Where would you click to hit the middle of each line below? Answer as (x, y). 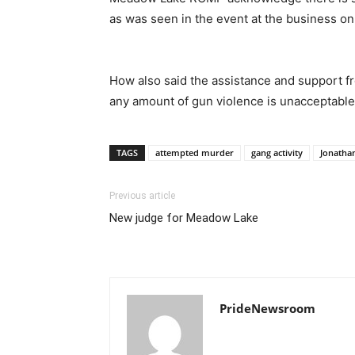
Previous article (142, 195)
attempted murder (195, 152)
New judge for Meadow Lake (184, 218)
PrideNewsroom (267, 308)
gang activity (277, 152)
